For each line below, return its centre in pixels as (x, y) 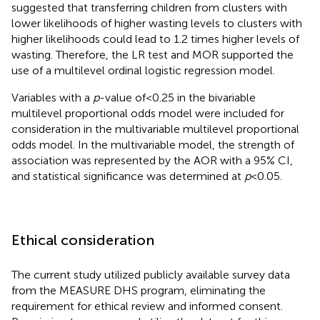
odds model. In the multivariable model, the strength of (153, 144)
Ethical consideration (83, 240)
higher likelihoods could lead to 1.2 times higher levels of (155, 39)
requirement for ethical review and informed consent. (147, 306)
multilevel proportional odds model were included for (148, 113)
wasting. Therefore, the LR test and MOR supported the (152, 54)
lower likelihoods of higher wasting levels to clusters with (157, 23)
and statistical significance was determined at (128, 176)
